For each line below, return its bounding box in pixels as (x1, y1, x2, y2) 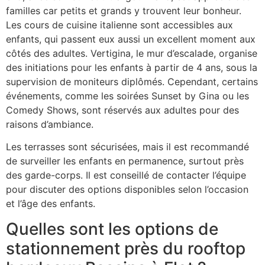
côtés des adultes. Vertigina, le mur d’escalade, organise (6, 47, 257, 60)
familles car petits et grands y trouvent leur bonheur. (6, 5, 241, 17)
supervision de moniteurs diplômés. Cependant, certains (6, 76, 258, 88)
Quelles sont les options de (6, 218, 218, 239)
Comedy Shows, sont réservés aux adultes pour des (6, 104, 239, 117)
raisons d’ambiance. (6, 118, 93, 131)
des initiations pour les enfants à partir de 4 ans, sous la (6, 62, 257, 74)
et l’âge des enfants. (6, 198, 95, 210)
